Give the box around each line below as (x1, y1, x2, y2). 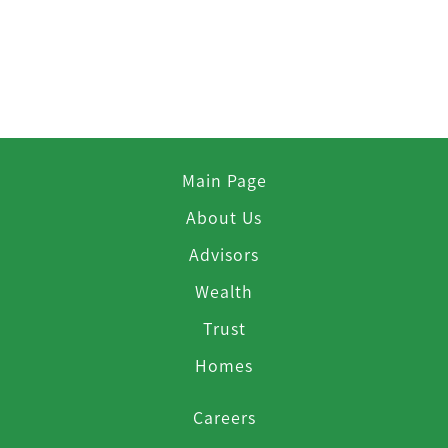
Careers (192, 405, 256, 429)
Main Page (181, 168, 267, 192)
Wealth (195, 279, 253, 303)
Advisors (189, 242, 259, 266)
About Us (186, 205, 262, 229)
